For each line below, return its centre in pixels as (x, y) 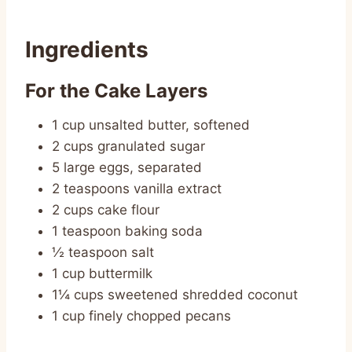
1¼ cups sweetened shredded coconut (175, 294)
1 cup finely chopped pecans (141, 315)
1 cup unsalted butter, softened (151, 125)
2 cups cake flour (106, 209)
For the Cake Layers (116, 90)
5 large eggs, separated (127, 167)
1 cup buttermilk (102, 273)
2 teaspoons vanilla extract (137, 188)
